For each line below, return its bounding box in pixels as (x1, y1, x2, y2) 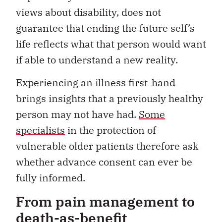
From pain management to (16, 192, 195, 211)
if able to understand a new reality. (16, 53, 178, 66)
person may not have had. (16, 108, 139, 121)
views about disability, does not (16, 5, 161, 19)
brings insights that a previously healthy (16, 92, 203, 106)
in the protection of (65, 123, 156, 137)
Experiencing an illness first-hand (16, 76, 175, 90)
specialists (16, 123, 65, 137)
